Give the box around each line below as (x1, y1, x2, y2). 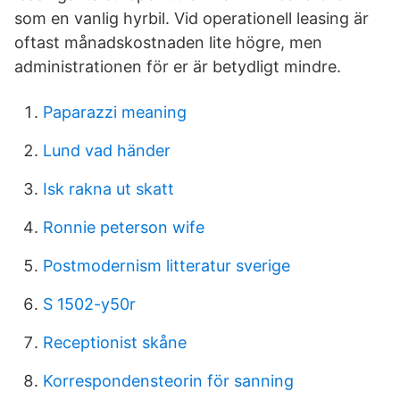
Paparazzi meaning (43, 103, 187, 121)
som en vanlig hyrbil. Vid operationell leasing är (14, 9, 369, 28)
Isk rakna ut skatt (43, 179, 174, 198)
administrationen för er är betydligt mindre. (14, 57, 341, 76)
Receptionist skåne (43, 333, 187, 352)
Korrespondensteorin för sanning (43, 371, 294, 390)
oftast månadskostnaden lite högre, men (14, 33, 322, 52)
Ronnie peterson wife (43, 218, 204, 237)
